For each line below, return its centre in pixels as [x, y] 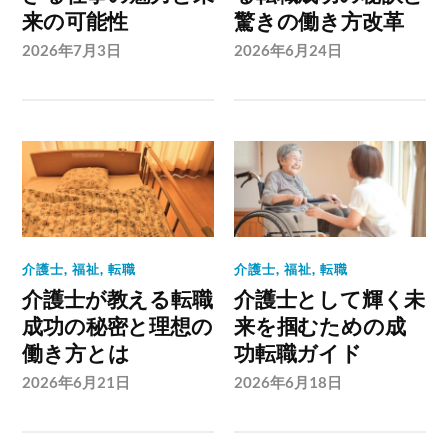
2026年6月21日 [76, 381]
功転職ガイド [298, 353]
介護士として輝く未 [330, 299]
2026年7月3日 [72, 49]
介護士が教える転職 [117, 299]
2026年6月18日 [288, 381]
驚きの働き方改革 [319, 21]
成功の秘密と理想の [117, 326]
